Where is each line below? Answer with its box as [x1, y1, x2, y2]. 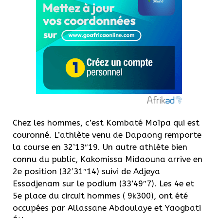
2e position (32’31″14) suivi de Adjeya [13, 166, 160, 176]
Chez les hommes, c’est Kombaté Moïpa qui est [13, 117, 200, 127]
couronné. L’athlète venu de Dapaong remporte [13, 129, 201, 140]
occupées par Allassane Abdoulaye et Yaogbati [13, 202, 201, 213]
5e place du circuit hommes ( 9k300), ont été [13, 190, 188, 200]
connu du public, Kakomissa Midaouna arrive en [13, 154, 202, 164]
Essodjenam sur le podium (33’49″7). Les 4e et [13, 178, 194, 188]
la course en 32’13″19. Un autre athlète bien [13, 142, 187, 152]
